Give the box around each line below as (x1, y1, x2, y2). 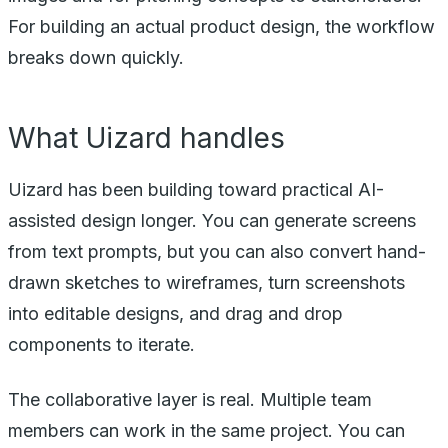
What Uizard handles (8, 120, 285, 155)
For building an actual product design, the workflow (8, 15, 435, 37)
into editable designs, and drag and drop (8, 302, 343, 324)
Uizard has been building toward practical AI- (8, 178, 384, 200)
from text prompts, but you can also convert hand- (8, 240, 426, 262)
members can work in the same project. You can (8, 419, 405, 441)
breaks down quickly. (8, 46, 184, 68)
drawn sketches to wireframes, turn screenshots (8, 271, 405, 293)
